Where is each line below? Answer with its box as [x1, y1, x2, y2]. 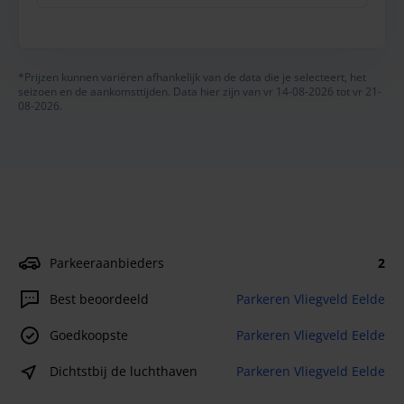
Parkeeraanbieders [50, 254, 164, 271]
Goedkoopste [50, 326, 128, 344]
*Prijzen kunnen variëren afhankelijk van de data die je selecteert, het [18, 69, 366, 85]
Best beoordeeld [50, 290, 149, 308]
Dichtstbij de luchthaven [50, 363, 197, 380]
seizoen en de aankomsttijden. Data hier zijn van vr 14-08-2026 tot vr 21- [18, 84, 381, 99]
